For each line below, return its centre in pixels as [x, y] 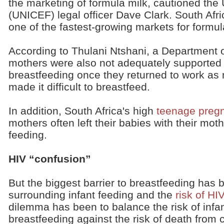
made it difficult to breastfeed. [79, 87]
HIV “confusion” [50, 159]
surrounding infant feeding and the [92, 195]
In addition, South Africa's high [82, 111]
